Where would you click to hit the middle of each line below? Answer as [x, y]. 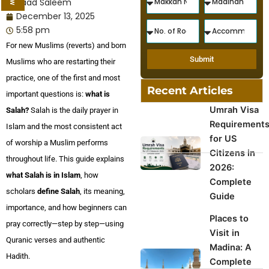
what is [98, 94]
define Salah [59, 192]
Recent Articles [190, 90]
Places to [229, 218]
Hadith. [18, 256]
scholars [22, 192]
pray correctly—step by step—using [65, 224]
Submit [202, 59]
